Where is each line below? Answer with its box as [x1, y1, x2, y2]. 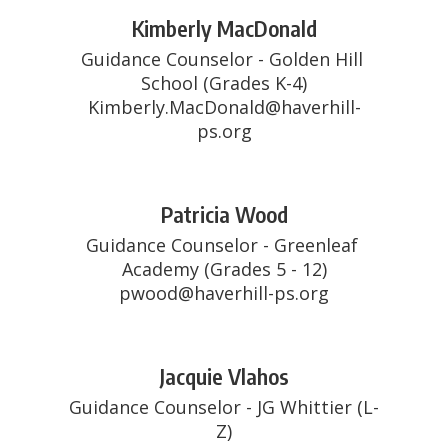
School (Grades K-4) [141, 71, 307, 95]
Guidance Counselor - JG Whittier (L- [69, 395, 379, 419]
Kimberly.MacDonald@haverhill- [87, 95, 361, 119]
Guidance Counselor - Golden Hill [80, 47, 363, 71]
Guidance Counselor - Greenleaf [85, 233, 358, 257]
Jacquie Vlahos [159, 362, 289, 390]
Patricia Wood [160, 200, 288, 228]
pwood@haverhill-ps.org [119, 281, 329, 305]
